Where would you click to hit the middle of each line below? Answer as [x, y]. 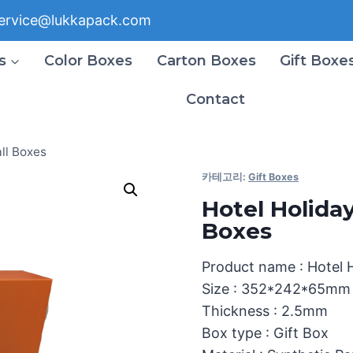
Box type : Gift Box [265, 333]
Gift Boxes [273, 177]
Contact [215, 100]
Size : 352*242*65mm [276, 289]
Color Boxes [89, 60]
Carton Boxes [206, 60]
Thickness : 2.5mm [265, 311]
